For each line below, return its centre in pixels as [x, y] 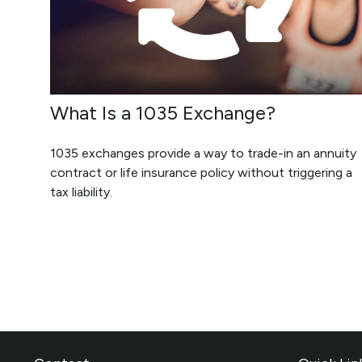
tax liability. [81, 192]
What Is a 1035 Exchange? [163, 112]
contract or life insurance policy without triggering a [201, 172]
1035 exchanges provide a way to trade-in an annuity [203, 153]
